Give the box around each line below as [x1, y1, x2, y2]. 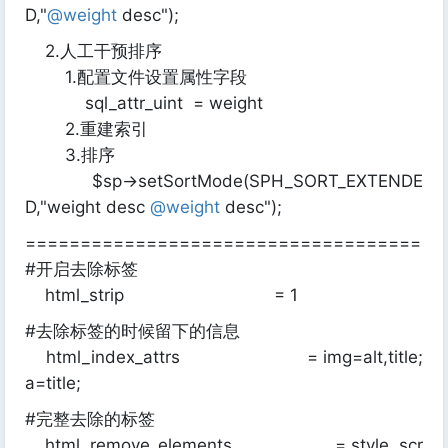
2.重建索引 [25, 119, 148, 139]
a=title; [25, 373, 81, 393]
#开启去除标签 [25, 259, 138, 279]
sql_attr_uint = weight [25, 93, 268, 113]
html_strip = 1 [25, 285, 298, 305]
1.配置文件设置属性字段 [25, 67, 247, 87]
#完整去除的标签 [25, 409, 155, 429]
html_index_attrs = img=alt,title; [25, 347, 423, 367]
